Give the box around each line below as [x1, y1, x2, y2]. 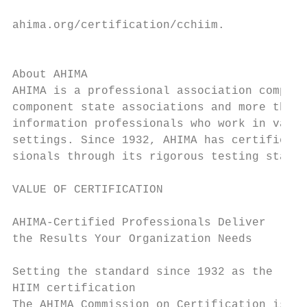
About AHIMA [12, 69, 88, 81]
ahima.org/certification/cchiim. [12, 19, 225, 32]
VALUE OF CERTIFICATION [12, 184, 163, 196]
